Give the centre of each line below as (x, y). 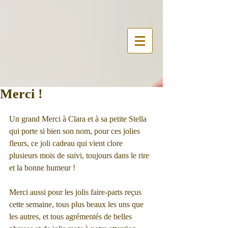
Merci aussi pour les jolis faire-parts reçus (76, 192)
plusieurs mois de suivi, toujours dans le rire (80, 155)
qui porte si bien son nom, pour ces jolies (76, 131)
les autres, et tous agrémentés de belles (72, 217)
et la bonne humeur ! (42, 168)
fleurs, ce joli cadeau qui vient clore (67, 143)
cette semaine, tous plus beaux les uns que (77, 204)
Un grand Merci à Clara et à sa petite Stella (79, 119)
